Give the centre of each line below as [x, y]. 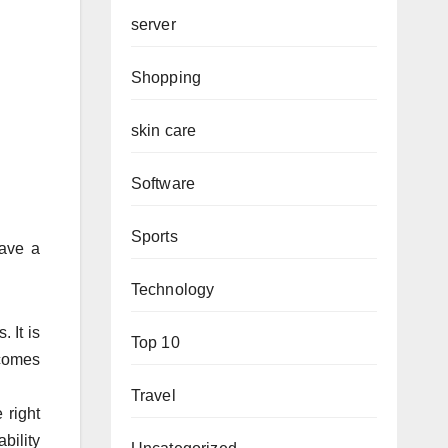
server [153, 24]
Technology [172, 289]
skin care [163, 130]
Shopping [166, 77]
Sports [154, 236]
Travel [153, 395]
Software [163, 183]
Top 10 [155, 342]
